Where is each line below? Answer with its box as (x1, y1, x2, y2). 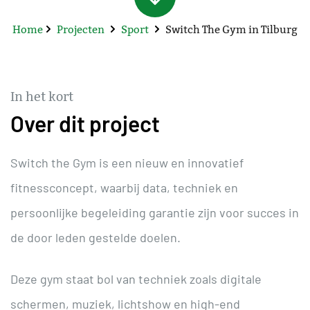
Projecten (56, 22, 104, 36)
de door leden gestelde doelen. (10, 229, 181, 245)
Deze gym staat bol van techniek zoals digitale (10, 271, 262, 286)
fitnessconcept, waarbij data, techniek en (10, 179, 238, 195)
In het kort (10, 88, 73, 104)
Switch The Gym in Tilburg (165, 22, 298, 36)
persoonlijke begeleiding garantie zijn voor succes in (10, 204, 299, 220)
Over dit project (10, 109, 160, 136)
